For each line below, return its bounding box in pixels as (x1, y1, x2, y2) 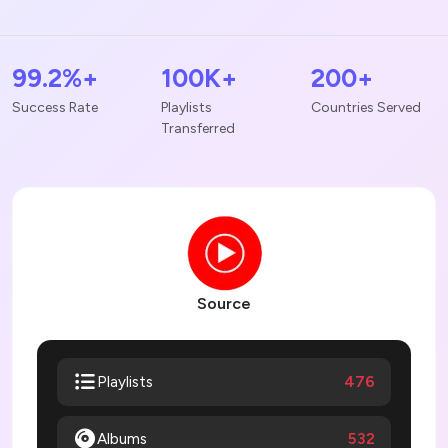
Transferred (161, 120, 236, 138)
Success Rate (12, 99, 98, 117)
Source (197, 294, 251, 314)
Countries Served (310, 99, 421, 117)
